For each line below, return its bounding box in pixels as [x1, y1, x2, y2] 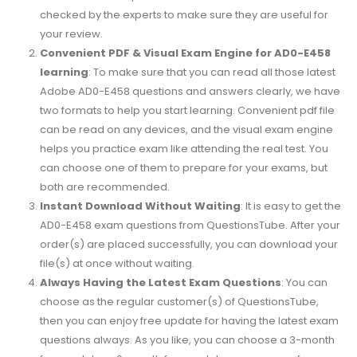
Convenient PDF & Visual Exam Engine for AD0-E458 [39, 45, 331, 61]
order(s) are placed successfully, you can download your [39, 236, 338, 252]
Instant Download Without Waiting [39, 198, 241, 214]
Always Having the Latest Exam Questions [39, 274, 281, 290]
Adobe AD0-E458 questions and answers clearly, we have [39, 83, 340, 99]
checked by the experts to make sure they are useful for [39, 6, 328, 22]
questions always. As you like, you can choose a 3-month [39, 331, 335, 347]
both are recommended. [39, 178, 170, 194]
